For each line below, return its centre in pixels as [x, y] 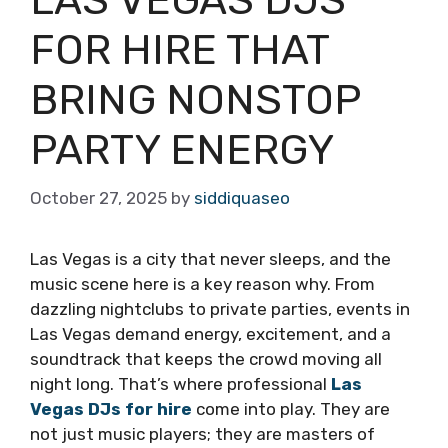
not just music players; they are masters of [202, 434]
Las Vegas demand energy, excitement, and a [210, 334]
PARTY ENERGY [182, 149]
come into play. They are [291, 409]
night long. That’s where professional [180, 384]
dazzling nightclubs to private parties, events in [220, 309]
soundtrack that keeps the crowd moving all [206, 359]
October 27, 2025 [98, 198]
